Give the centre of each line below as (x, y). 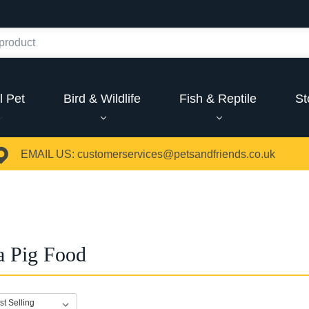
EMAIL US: (47, 154)
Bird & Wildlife (102, 98)
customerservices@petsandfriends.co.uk (176, 154)
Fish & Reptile (218, 98)
